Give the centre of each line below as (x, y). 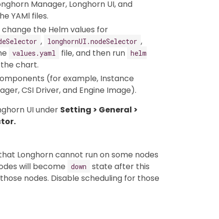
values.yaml (34, 53)
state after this (120, 166)
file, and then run (93, 53)
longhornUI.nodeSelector (92, 41)
